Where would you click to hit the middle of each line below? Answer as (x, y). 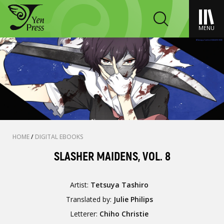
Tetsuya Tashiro (120, 185)
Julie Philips (133, 199)
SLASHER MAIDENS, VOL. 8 (112, 157)
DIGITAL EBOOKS (59, 137)
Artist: (80, 185)
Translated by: (89, 199)
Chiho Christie (124, 214)
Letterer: (85, 214)
